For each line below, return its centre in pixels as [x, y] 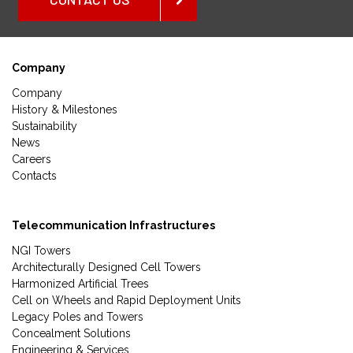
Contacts [34, 176]
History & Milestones [65, 110]
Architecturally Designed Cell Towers [106, 268]
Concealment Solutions [71, 334]
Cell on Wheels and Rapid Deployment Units [126, 301]
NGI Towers [41, 251]
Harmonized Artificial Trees [80, 284]
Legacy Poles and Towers [78, 317]
